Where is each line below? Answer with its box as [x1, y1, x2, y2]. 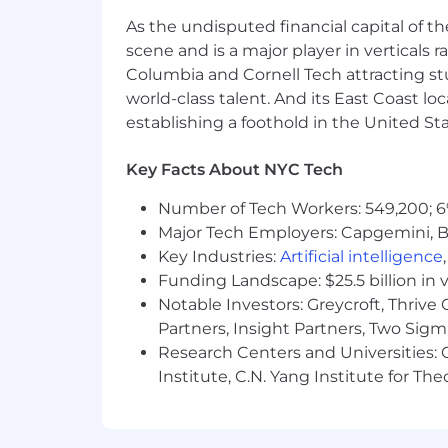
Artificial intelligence [280, 247, 443, 267]
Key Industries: [158, 247, 280, 267]
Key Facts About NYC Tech [126, 160, 343, 180]
